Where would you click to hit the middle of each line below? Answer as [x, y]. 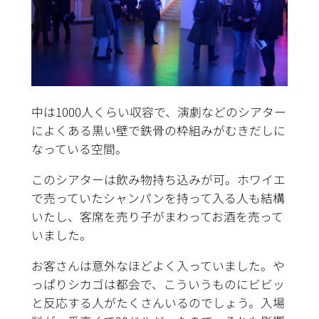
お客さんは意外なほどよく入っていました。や [158, 265]
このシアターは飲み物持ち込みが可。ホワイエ [158, 179]
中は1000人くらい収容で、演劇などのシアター [158, 111]
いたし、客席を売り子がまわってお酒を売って [157, 216]
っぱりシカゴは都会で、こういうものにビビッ [158, 284]
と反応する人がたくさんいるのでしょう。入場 [158, 302]
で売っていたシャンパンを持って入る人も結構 [158, 198]
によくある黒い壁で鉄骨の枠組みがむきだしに [158, 130]
